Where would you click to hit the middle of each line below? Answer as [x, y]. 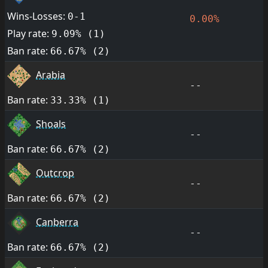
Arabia [51, 75]
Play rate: [29, 33]
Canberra [57, 222]
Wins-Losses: [37, 16]
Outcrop [55, 173]
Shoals [51, 124]
